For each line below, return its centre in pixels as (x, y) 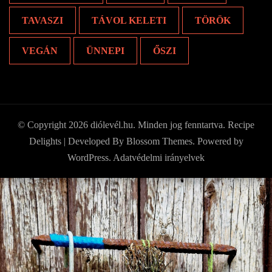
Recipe (240, 124)
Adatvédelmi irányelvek (159, 157)
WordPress (88, 157)
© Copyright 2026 (54, 124)
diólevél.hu (112, 124)
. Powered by (218, 141)
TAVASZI (42, 20)
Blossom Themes (159, 141)
